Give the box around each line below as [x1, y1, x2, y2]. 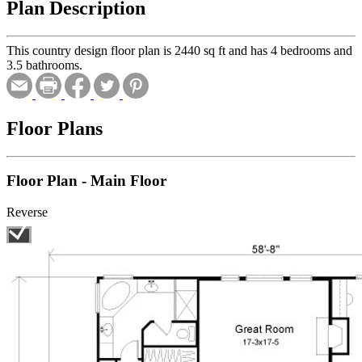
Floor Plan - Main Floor [6, 172, 166, 190]
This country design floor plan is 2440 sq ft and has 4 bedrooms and [6, 43, 352, 57]
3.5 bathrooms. [6, 57, 82, 72]
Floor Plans [6, 117, 103, 139]
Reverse [6, 205, 48, 220]
